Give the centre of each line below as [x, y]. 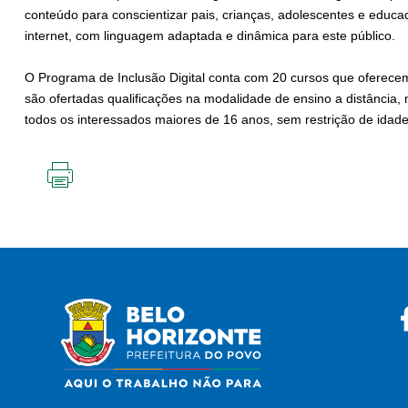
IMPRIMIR [87, 195]
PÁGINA [83, 224]
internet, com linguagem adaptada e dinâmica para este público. [210, 36]
